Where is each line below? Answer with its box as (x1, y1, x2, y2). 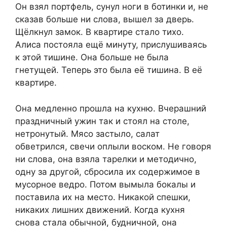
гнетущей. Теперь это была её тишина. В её (15, 65, 202, 75)
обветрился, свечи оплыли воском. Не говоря (15, 141, 211, 152)
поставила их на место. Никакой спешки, (15, 192, 191, 202)
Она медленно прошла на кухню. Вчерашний (15, 103, 206, 113)
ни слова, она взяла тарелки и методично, (15, 154, 197, 164)
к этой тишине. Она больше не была (15, 52, 169, 63)
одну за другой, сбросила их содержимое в (15, 166, 200, 177)
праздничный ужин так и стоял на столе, (15, 116, 190, 126)
